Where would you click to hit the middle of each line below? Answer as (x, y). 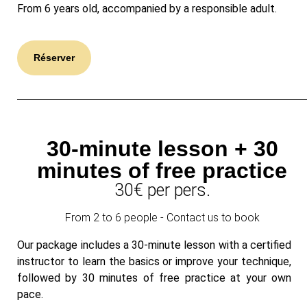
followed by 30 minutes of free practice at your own (154, 278)
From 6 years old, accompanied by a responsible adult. (147, 9)
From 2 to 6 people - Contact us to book (162, 218)
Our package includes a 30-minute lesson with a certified (154, 245)
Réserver (54, 58)
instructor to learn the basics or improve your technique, (154, 262)
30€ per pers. (162, 191)
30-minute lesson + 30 (162, 149)
